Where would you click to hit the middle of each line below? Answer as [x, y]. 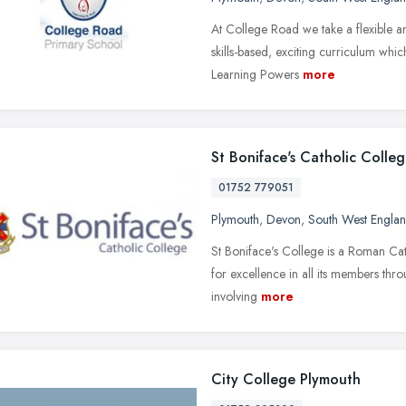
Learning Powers [255, 74]
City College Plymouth [286, 379]
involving [234, 296]
